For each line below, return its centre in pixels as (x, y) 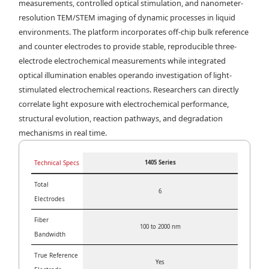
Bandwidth (50, 234)
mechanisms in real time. (63, 133)
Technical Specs (57, 163)
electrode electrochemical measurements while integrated (122, 61)
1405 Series (160, 163)
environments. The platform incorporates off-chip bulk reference (134, 32)
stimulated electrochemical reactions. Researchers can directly (129, 90)
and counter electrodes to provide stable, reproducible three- (128, 47)
